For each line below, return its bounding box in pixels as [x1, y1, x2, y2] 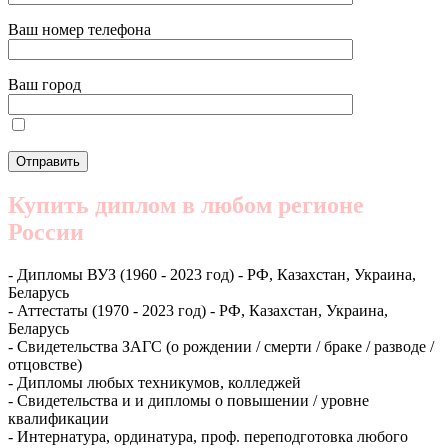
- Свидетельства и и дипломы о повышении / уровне [8, 392, 369, 410]
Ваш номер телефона [8, 21, 151, 39]
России [8, 219, 84, 246]
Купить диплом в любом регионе [8, 192, 364, 219]
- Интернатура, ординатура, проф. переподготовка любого [8, 428, 408, 446]
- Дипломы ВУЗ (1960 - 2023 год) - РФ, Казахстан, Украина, [8, 266, 416, 284]
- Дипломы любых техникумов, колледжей [8, 374, 301, 392]
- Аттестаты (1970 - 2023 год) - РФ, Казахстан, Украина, [8, 302, 388, 320]
